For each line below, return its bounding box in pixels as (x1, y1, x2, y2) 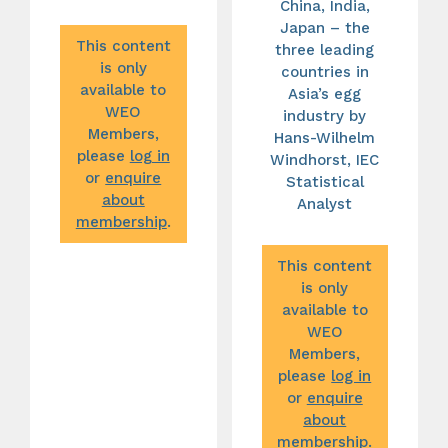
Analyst (297, 194, 353, 213)
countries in (280, 62, 369, 81)
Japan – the (279, 18, 370, 37)
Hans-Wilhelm (274, 128, 376, 147)
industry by (283, 106, 367, 125)
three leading (275, 40, 375, 59)
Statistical (285, 172, 364, 191)
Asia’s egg (288, 84, 362, 103)
